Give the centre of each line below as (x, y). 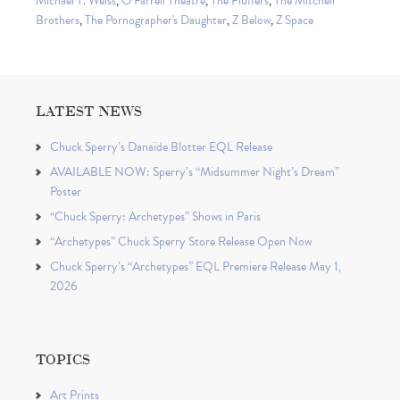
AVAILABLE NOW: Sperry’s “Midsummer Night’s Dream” (195, 172)
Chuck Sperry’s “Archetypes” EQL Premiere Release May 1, (196, 267)
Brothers (58, 21)
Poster (66, 192)
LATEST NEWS (89, 111)
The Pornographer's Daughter (156, 21)
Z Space (295, 21)
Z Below (251, 21)
